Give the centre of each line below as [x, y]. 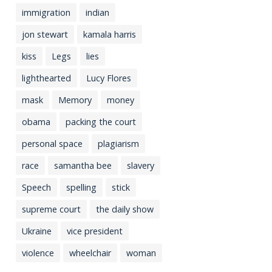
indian [97, 12]
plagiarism [118, 143]
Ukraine [37, 231]
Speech [36, 187]
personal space [52, 143]
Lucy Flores [109, 78]
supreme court [51, 209]
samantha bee [83, 165]
